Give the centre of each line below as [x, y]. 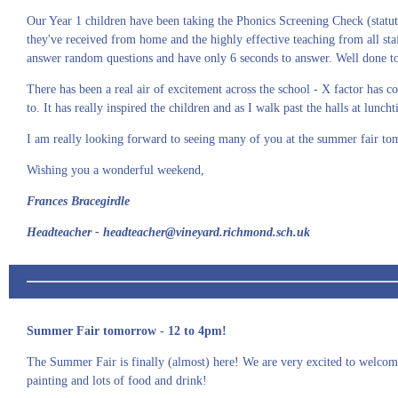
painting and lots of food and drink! [119, 381]
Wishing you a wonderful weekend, [115, 170]
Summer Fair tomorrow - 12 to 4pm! [128, 331]
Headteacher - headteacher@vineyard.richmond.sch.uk [168, 232]
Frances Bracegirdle [78, 201]
